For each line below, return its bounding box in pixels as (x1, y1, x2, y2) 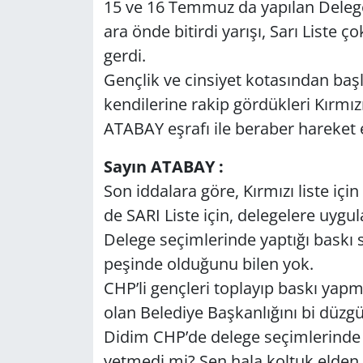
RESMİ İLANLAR (43, 226, 153, 245)
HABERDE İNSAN (43, 61, 160, 79)
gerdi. (103, 44, 150, 66)
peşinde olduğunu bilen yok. (103, 252, 318, 275)
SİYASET (43, 309, 101, 327)
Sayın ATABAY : (103, 155, 224, 177)
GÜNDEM (43, 19, 110, 38)
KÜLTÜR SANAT (43, 102, 152, 121)
